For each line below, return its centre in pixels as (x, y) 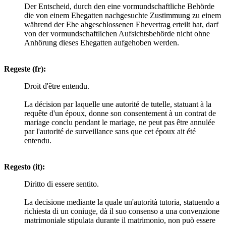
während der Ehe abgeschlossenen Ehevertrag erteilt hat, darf (121, 24)
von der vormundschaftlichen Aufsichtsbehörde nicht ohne (117, 33)
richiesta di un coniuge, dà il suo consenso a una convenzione (122, 211)
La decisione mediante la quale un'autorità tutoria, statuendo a (122, 202)
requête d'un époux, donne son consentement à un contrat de (120, 113)
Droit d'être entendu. (57, 86)
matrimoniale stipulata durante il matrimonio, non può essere (120, 220)
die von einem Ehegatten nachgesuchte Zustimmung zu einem (123, 15)
